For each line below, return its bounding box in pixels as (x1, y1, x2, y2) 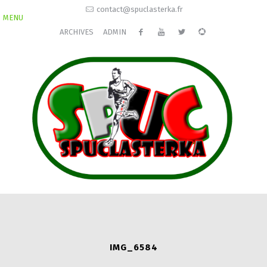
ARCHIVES (59, 27, 94, 36)
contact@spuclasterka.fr (96, 5, 183, 14)
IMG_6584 (109, 242, 158, 253)
